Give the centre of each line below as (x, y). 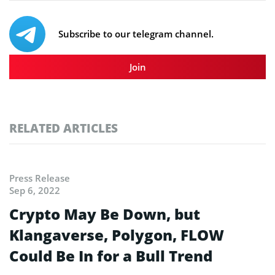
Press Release (40, 178)
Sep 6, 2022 (35, 191)
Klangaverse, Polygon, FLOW (117, 235)
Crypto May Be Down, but (105, 214)
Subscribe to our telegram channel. (136, 34)
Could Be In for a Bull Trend (111, 256)
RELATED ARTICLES (64, 128)
